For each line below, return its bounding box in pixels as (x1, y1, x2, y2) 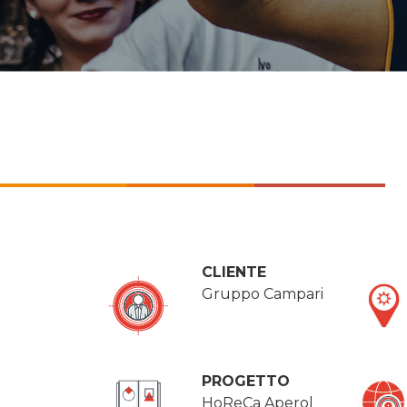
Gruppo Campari (202, 285, 323, 303)
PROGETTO (202, 372, 290, 390)
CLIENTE (202, 263, 266, 281)
